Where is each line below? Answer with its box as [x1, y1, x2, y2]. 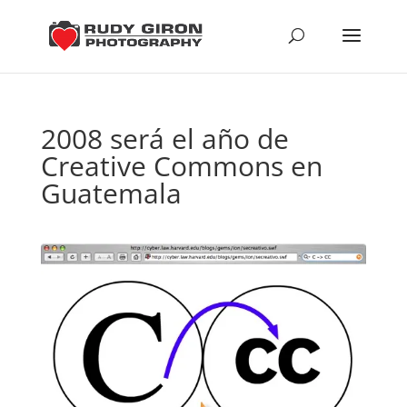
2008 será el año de [40, 120, 289, 157]
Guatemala [40, 174, 182, 212]
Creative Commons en [40, 147, 323, 184]
